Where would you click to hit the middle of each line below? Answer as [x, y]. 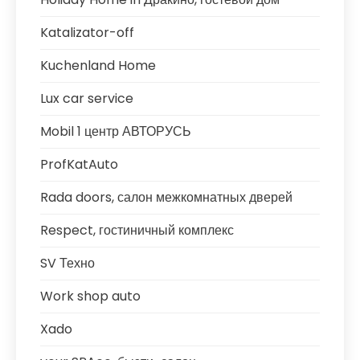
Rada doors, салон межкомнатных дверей [166, 197]
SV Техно [67, 263]
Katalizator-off [87, 33]
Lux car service [87, 98]
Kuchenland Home [98, 65]
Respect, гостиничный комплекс [137, 230]
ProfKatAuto [79, 164]
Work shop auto [90, 296]
